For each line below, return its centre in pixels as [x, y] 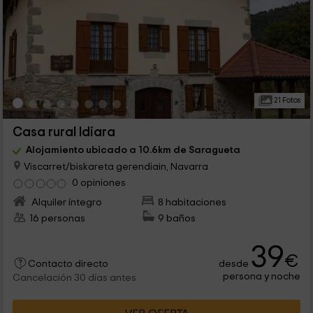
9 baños [177, 219]
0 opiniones [99, 183]
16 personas [57, 219]
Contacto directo [68, 264]
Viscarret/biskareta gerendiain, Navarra [115, 166]
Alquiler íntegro [65, 203]
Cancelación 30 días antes [74, 278]
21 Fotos [286, 101]
